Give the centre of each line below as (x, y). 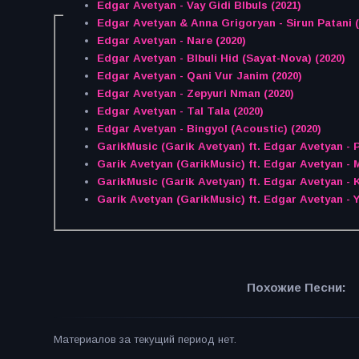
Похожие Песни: (296, 287)
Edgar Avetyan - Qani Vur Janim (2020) (199, 76)
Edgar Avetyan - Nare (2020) (171, 41)
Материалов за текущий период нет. (145, 340)
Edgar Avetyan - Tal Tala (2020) (180, 111)
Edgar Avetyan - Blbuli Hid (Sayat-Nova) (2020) (221, 58)
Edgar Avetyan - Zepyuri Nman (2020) (195, 94)
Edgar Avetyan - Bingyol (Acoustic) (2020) (209, 129)
